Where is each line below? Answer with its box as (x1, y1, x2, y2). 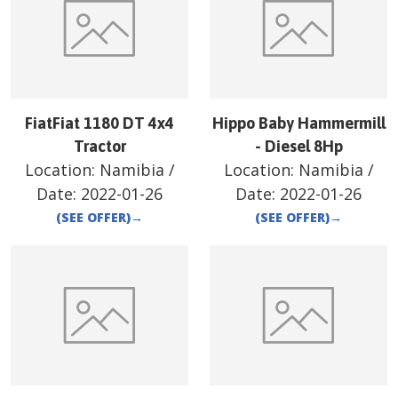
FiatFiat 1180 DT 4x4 (25, 114, 174, 133)
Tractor (73, 137, 126, 156)
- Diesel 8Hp (254, 137, 343, 156)
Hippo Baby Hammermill (211, 114, 386, 133)
